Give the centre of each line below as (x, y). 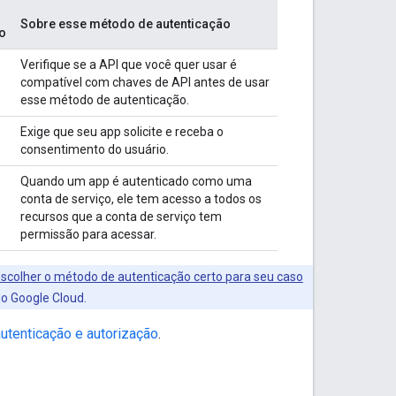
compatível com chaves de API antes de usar (145, 82)
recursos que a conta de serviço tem (121, 216)
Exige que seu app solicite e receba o (122, 131)
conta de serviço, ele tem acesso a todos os (141, 198)
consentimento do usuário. (95, 149)
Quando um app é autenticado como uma (136, 181)
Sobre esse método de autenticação (126, 23)
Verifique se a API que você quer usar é (129, 64)
